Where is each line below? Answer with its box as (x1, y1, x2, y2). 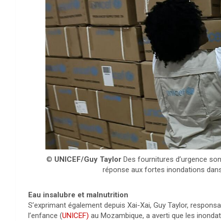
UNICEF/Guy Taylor (54, 154, 121, 164)
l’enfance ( (28, 211, 62, 220)
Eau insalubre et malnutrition (28, 190, 128, 199)
